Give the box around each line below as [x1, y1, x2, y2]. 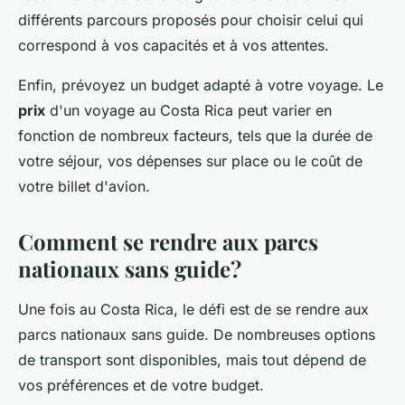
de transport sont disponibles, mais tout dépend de [18, 351, 366, 370]
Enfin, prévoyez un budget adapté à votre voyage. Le [18, 76, 383, 95]
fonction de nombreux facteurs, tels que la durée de [18, 127, 372, 146]
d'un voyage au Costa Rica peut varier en [45, 101, 332, 120]
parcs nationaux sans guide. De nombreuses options [18, 325, 375, 344]
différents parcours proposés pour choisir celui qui [18, 11, 363, 30]
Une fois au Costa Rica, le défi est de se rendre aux [18, 300, 369, 319]
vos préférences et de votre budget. [18, 376, 264, 395]
